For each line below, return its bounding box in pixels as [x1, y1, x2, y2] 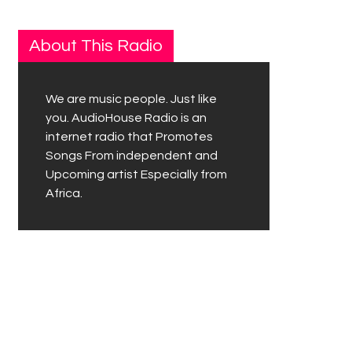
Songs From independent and [46, 149, 218, 163]
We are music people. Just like [46, 93, 217, 106]
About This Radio [29, 37, 163, 56]
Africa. [46, 187, 82, 200]
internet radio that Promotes [46, 130, 213, 144]
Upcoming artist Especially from [46, 168, 227, 181]
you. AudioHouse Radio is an [46, 112, 207, 125]
